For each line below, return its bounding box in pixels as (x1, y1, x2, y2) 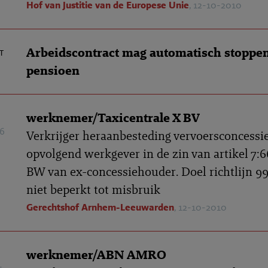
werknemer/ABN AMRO (26, 246, 166, 263)
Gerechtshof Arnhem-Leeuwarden (26, 201, 174, 214)
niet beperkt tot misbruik (26, 181, 160, 197)
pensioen (26, 62, 80, 78)
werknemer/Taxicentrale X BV (26, 109, 200, 126)
